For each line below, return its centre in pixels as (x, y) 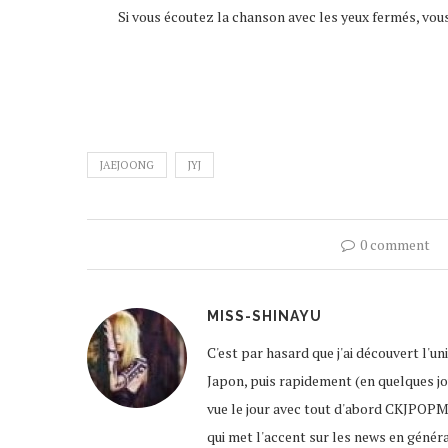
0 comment (395, 244)
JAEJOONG (127, 165)
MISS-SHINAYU (264, 316)
